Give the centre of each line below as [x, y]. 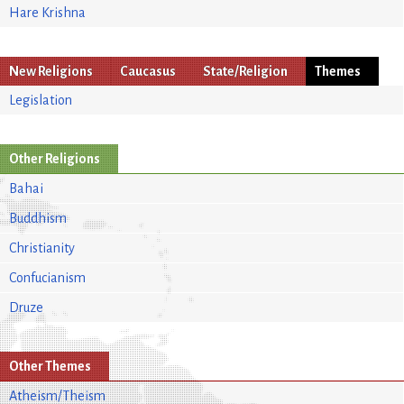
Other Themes [50, 366]
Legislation [41, 100]
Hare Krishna [47, 12]
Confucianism [47, 277]
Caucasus [148, 71]
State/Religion [245, 71]
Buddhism [38, 218]
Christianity [42, 248]
